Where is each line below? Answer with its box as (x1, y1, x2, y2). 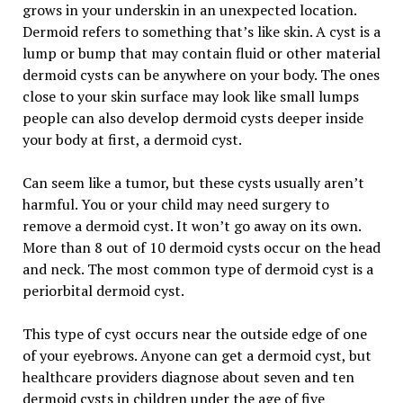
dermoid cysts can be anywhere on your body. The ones (22, 65, 380, 85)
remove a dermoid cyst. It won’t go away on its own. (22, 216, 361, 236)
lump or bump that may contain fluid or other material (22, 43, 381, 63)
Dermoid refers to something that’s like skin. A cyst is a (22, 22, 381, 41)
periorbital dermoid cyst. (22, 281, 184, 300)
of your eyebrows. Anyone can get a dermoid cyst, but (22, 345, 372, 365)
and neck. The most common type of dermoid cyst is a (22, 259, 373, 279)
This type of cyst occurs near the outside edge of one (22, 324, 367, 344)
